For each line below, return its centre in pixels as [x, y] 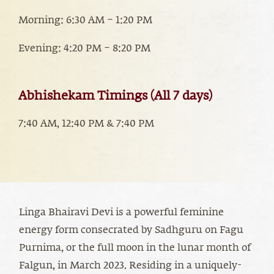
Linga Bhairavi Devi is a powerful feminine [121, 213]
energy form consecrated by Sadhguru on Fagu [131, 230]
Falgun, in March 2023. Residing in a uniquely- [130, 266]
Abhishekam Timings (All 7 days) [115, 96]
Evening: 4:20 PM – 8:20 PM [84, 49]
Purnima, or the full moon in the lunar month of [135, 248]
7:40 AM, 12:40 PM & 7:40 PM [86, 124]
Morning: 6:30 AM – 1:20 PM [85, 20]
